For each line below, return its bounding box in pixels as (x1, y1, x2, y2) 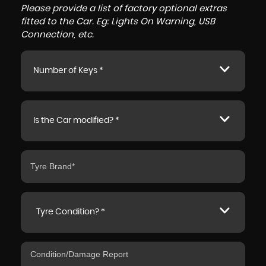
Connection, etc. (21, 30, 94, 39)
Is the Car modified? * (33, 116, 119, 125)
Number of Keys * (33, 66, 103, 75)
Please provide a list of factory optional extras (21, 4, 227, 13)
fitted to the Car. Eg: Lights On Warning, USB (21, 17, 215, 26)
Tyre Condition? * (36, 208, 105, 216)
